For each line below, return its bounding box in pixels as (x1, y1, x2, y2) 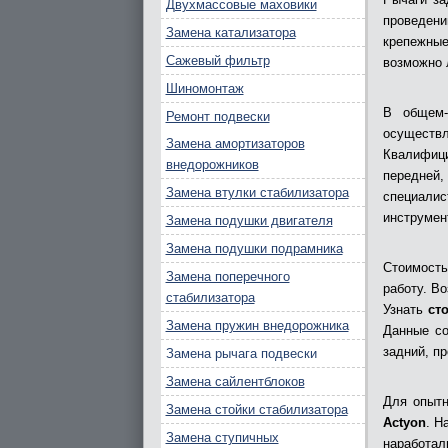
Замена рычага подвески (165, 346, 317, 361)
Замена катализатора (165, 25, 296, 40)
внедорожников (165, 157, 259, 172)
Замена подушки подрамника (165, 241, 343, 256)
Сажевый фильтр (165, 53, 270, 68)
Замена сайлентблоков (165, 374, 305, 389)
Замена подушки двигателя (165, 213, 333, 228)
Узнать (383, 302, 428, 318)
